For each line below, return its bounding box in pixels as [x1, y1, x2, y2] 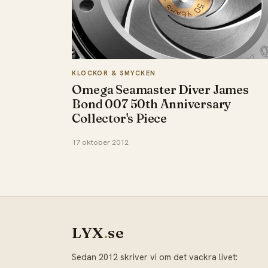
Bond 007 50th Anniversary [72, 96, 232, 112]
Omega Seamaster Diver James [72, 82, 249, 98]
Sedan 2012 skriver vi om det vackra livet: [72, 251, 238, 263]
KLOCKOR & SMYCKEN [72, 68, 156, 77]
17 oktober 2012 [72, 138, 129, 148]
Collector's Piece [72, 111, 167, 126]
